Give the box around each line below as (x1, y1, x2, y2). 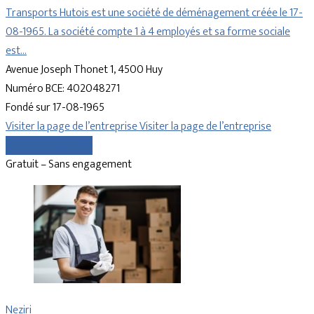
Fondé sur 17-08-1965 (6, 98, 104, 118)
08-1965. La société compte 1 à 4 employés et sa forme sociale (6, 22, 290, 42)
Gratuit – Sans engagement (6, 155, 132, 175)
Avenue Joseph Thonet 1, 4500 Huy (6, 60, 163, 80)
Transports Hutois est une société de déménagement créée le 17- (6, 4, 303, 23)
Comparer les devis (6, 136, 93, 156)
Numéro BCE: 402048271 (6, 79, 120, 99)
